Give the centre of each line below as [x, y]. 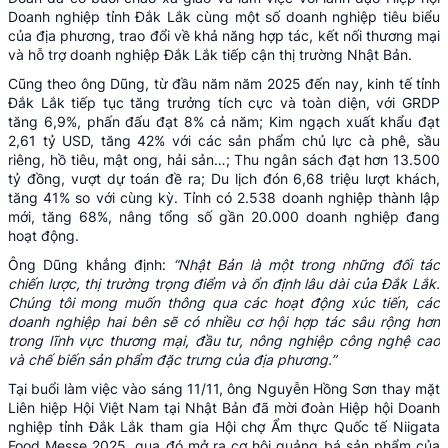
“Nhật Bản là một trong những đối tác [307, 264]
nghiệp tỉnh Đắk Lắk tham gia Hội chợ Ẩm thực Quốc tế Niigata [224, 426]
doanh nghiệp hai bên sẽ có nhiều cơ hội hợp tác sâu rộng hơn [224, 321]
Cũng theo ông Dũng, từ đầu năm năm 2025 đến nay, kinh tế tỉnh [224, 83]
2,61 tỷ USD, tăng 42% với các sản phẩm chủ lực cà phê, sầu [224, 140]
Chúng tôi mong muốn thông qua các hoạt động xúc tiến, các [224, 302]
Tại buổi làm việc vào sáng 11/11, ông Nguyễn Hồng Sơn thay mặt [224, 388]
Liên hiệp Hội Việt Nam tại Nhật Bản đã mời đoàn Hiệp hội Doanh [224, 407]
